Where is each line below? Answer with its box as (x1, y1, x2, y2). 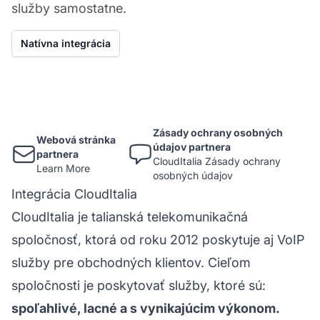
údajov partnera (153, 140, 231, 153)
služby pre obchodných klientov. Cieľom (11, 254, 251, 270)
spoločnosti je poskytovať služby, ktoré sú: (11, 277, 266, 293)
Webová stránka (36, 133, 116, 146)
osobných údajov (153, 169, 234, 181)
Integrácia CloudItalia (11, 186, 137, 201)
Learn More (36, 161, 91, 174)
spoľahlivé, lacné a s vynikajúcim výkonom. (11, 300, 280, 316)
